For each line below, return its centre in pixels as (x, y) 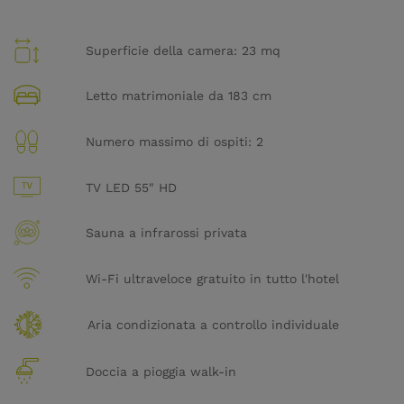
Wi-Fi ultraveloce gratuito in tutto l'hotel (212, 278)
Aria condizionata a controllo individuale (213, 325)
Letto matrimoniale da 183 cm (179, 96)
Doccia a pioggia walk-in (161, 371)
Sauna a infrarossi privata (166, 233)
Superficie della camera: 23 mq (183, 50)
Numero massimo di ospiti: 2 (174, 141)
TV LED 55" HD (131, 187)
